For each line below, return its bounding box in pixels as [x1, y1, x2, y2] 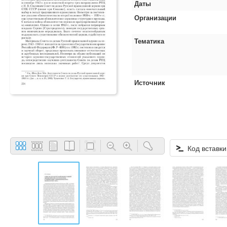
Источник [134, 78, 165, 87]
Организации [134, 13, 176, 22]
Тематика [134, 36, 164, 46]
